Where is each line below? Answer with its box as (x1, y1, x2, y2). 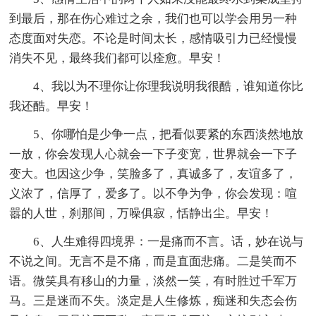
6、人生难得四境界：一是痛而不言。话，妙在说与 (33, 234, 304, 248)
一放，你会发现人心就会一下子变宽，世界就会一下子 (9, 147, 298, 161)
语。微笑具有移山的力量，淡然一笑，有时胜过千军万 (9, 274, 298, 288)
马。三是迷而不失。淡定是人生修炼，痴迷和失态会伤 (9, 293, 298, 308)
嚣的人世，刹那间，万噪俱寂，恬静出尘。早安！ (9, 206, 274, 220)
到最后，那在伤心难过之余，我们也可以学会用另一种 (9, 11, 298, 25)
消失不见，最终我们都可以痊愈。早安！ (9, 51, 226, 65)
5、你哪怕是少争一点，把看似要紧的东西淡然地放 (33, 127, 304, 141)
